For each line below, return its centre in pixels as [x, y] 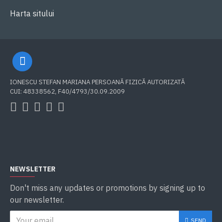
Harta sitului [32, 13]
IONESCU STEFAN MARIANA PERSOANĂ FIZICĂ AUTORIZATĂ [97, 82]
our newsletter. [37, 200]
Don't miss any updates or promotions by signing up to [108, 188]
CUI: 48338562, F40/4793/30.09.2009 [67, 91]
